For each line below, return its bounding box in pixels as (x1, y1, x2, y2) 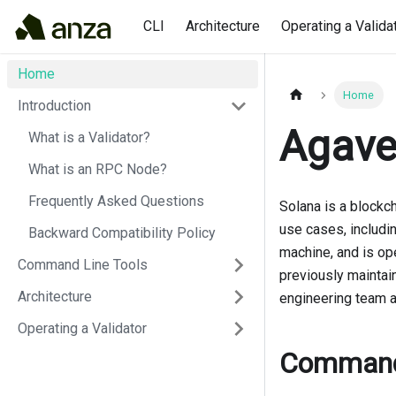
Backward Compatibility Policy (28, 225, 216, 241)
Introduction (18, 97, 91, 114)
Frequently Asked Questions (28, 193, 204, 209)
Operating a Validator (18, 320, 147, 337)
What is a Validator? (28, 129, 150, 146)
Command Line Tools (18, 256, 148, 273)
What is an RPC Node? (28, 161, 167, 178)
